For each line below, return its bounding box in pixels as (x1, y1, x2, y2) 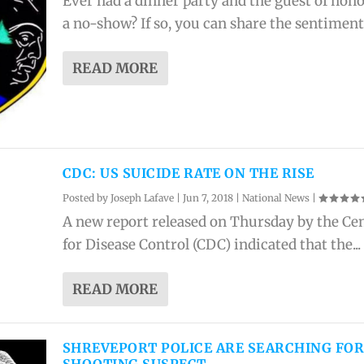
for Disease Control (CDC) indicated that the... (62, 235, 361, 253)
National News (241, 191, 310, 204)
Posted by (62, 191, 110, 204)
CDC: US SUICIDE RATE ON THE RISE (62, 164, 314, 181)
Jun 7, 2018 (182, 191, 233, 204)
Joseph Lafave (110, 191, 174, 204)
